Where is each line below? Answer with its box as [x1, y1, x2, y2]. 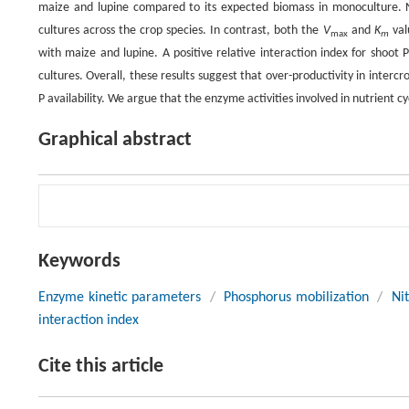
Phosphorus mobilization [224, 290, 369, 306]
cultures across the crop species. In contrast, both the [38, 24, 323, 38]
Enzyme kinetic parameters [38, 290, 202, 306]
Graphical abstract [38, 130, 192, 152]
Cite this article [38, 356, 163, 378]
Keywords [38, 251, 121, 273]
